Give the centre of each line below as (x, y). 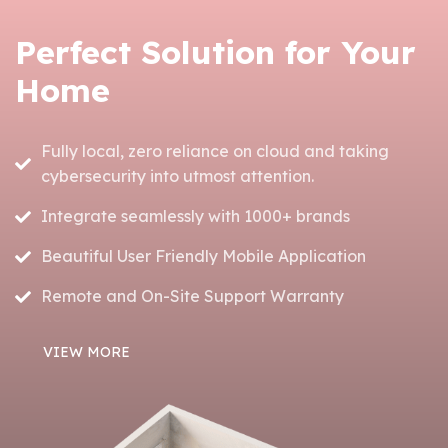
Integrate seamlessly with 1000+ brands (196, 216)
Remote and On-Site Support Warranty (193, 296)
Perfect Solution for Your (216, 52)
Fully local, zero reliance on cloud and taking (215, 151)
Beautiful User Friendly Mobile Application (204, 256)
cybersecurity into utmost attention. (178, 176)
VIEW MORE (87, 352)
